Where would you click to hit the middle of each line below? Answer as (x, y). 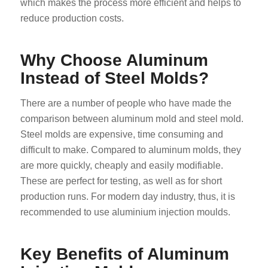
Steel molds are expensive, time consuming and (121, 134)
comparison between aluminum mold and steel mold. (132, 118)
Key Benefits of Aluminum (124, 254)
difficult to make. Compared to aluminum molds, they (130, 150)
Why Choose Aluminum (114, 60)
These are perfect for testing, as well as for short (121, 181)
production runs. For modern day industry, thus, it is (127, 196)
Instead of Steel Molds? (114, 78)
